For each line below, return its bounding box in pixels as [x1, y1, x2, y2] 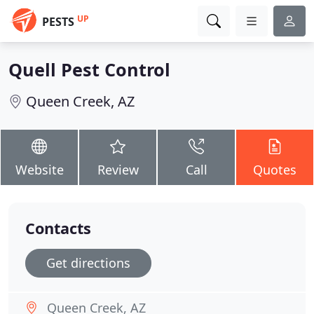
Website [15, 161, 64, 178]
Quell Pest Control [8, 57, 170, 81]
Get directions [46, 254, 130, 271]
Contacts [25, 218, 91, 238]
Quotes [253, 161, 296, 178]
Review [97, 161, 139, 178]
